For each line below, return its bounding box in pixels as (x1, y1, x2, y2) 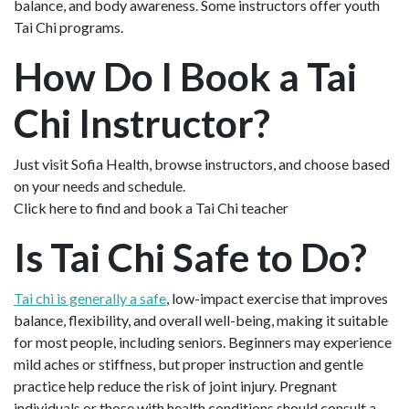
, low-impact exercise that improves (166, 288, 388, 307)
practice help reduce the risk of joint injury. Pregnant (14, 376, 337, 394)
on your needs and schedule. (14, 176, 185, 194)
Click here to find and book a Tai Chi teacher (14, 198, 288, 216)
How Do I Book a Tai (14, 52, 357, 100)
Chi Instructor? (14, 99, 270, 146)
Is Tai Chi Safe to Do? (14, 233, 367, 280)
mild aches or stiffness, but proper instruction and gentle (14, 354, 363, 372)
